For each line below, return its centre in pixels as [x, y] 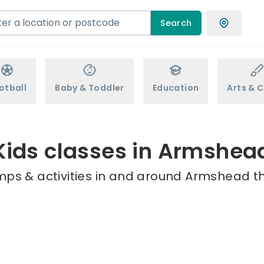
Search [176, 23]
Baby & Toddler [90, 88]
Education [176, 88]
